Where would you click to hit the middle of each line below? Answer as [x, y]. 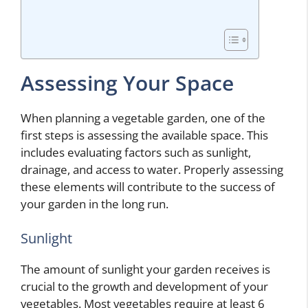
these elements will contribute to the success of [148, 187]
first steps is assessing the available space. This [144, 135]
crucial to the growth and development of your [144, 286]
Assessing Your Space [127, 83]
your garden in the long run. [95, 204]
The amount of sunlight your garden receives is [145, 269]
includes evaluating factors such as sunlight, [136, 152]
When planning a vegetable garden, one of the [143, 118]
